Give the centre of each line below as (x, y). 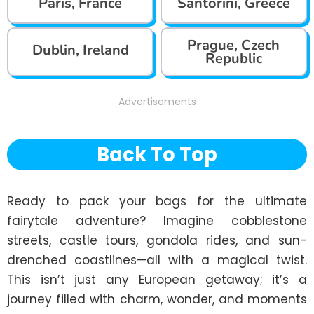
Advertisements (157, 102)
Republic (233, 59)
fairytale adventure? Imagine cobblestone (157, 221)
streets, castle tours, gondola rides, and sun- (157, 241)
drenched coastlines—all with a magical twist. (157, 260)
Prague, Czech (234, 46)
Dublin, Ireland (80, 50)
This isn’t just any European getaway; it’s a (157, 280)
